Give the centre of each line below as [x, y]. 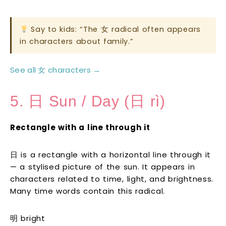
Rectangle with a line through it [80, 128]
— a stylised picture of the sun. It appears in [103, 167]
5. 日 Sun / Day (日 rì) [88, 101]
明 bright [28, 218]
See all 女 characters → [55, 70]
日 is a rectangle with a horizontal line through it [111, 155]
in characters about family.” [77, 42]
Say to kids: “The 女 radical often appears [114, 30]
